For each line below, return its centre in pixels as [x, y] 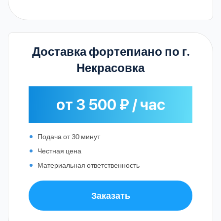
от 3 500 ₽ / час [110, 104]
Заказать [110, 195]
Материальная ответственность [89, 165]
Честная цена [59, 150]
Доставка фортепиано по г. [110, 51]
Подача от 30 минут [69, 136]
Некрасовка [110, 68]
